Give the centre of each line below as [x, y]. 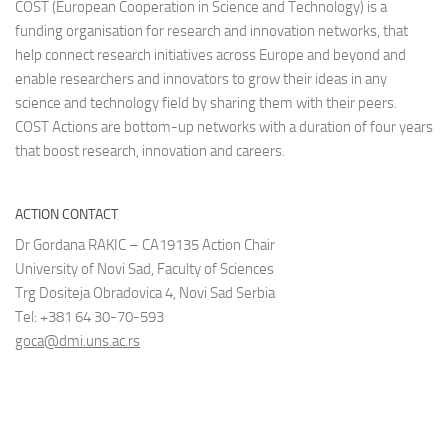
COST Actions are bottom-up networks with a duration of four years [224, 127]
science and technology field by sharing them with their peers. [206, 103]
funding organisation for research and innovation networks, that [211, 31]
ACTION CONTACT [66, 214]
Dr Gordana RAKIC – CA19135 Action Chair [145, 245]
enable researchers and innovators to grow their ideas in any [201, 79]
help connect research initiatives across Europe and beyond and [210, 55]
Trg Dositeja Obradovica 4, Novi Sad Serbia [145, 293]
